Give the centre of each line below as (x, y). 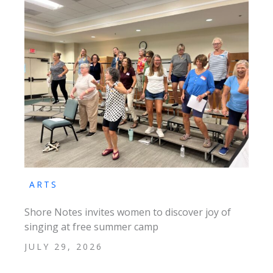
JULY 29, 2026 (64, 246)
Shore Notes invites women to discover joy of (128, 212)
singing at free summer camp (91, 226)
